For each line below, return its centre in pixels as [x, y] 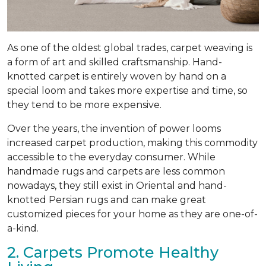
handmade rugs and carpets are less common [116, 171]
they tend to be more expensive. [84, 104]
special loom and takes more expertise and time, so [127, 90]
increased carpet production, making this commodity [132, 142]
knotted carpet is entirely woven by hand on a [117, 76]
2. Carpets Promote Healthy [113, 252]
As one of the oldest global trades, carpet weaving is [130, 47]
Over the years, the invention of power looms [114, 128]
